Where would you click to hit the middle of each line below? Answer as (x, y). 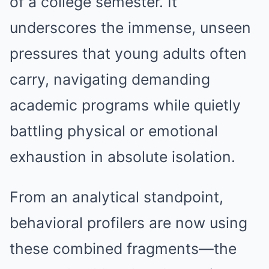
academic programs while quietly (125, 105)
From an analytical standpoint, (116, 197)
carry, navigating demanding (110, 79)
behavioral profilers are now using (128, 223)
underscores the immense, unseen (130, 28)
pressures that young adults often (128, 53)
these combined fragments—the (123, 249)
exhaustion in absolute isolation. (122, 157)
